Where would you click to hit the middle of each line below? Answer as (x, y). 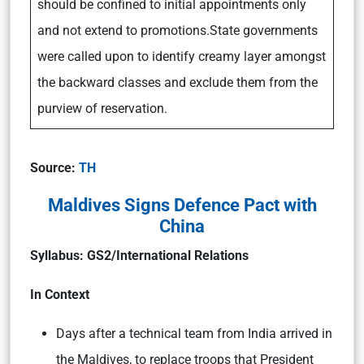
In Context (60, 294)
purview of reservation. (102, 108)
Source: (54, 167)
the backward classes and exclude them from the (178, 82)
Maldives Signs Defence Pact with (182, 204)
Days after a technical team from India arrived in (194, 333)
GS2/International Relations (166, 255)
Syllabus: (57, 255)
